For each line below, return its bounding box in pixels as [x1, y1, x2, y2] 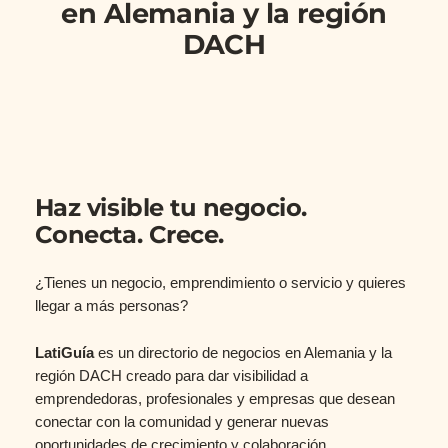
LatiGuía [34, 345, 98, 362]
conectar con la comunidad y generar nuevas [34, 414, 329, 431]
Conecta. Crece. [34, 220, 224, 250]
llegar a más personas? [34, 298, 188, 315]
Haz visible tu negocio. [34, 193, 307, 223]
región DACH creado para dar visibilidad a [34, 368, 308, 385]
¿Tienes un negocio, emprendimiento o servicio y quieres [34, 275, 406, 292]
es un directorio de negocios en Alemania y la [97, 345, 392, 362]
